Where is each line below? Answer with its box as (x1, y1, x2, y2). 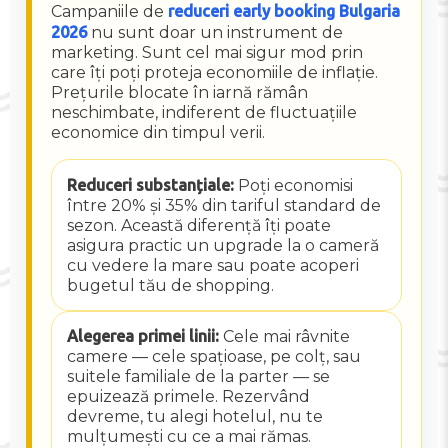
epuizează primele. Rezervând (66, 387, 310, 407)
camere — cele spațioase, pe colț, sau (66, 347, 361, 367)
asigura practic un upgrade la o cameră (66, 235, 379, 255)
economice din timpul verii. (51, 123, 266, 143)
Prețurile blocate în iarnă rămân (51, 83, 309, 103)
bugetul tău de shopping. (66, 275, 274, 295)
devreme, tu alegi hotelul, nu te (66, 407, 323, 427)
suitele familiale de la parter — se (66, 367, 330, 387)
